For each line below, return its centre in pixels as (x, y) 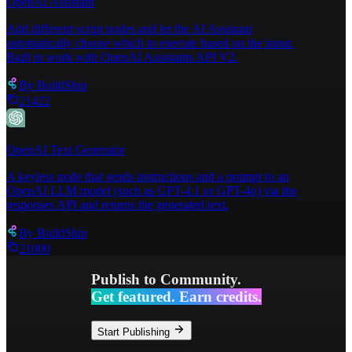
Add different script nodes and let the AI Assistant (129, 29)
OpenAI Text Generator (66, 150)
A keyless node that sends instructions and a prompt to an (148, 177)
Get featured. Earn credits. (176, 296)
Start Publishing (133, 332)
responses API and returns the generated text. (117, 205)
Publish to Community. (166, 279)
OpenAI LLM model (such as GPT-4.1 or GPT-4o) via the (152, 191)
